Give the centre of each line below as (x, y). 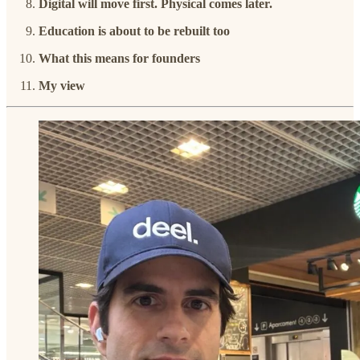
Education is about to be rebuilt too (134, 31)
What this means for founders (119, 58)
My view (62, 85)
